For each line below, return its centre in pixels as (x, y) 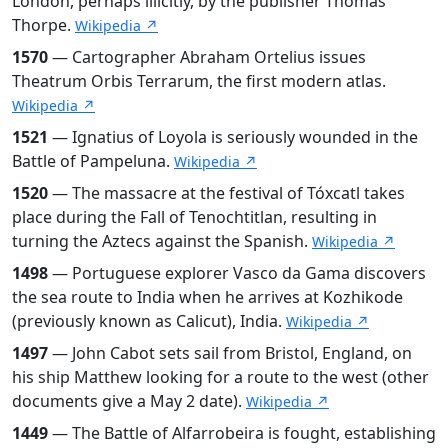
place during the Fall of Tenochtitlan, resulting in (194, 216)
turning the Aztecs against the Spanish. (162, 240)
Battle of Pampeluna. (93, 160)
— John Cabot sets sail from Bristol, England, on (230, 352)
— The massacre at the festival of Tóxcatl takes (226, 192)
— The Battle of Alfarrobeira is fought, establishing (242, 432)
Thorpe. (43, 24)
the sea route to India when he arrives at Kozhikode (207, 296)
